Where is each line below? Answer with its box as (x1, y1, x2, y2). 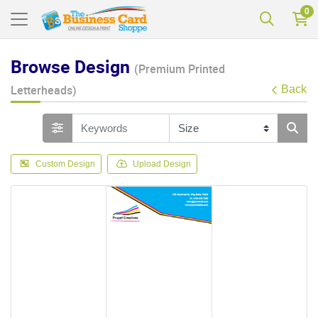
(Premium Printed (134, 61, 225, 77)
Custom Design (35, 158, 95, 169)
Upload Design (133, 158, 191, 169)
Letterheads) (11, 82, 77, 99)
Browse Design (11, 55, 134, 79)
